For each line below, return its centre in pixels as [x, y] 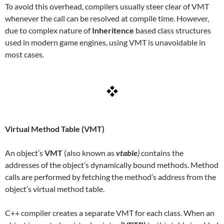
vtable [127, 153]
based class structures [172, 30]
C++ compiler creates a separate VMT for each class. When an [110, 213]
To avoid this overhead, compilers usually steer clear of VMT [107, 6]
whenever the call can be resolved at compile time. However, [107, 18]
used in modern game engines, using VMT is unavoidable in [105, 42]
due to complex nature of [48, 30]
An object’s [25, 153]
